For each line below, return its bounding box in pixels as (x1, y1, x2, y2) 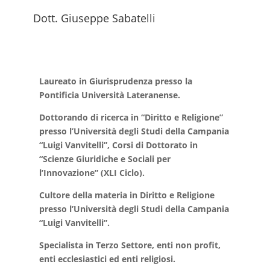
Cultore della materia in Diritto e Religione (39, 189, 215, 201)
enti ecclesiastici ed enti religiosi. (39, 253, 175, 265)
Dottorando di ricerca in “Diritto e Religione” (39, 111, 223, 123)
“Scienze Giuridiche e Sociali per (39, 153, 171, 165)
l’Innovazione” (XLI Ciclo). (39, 167, 145, 178)
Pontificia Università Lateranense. (39, 89, 180, 101)
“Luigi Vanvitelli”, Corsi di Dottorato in (39, 139, 198, 151)
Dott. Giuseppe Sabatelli (33, 11, 155, 25)
